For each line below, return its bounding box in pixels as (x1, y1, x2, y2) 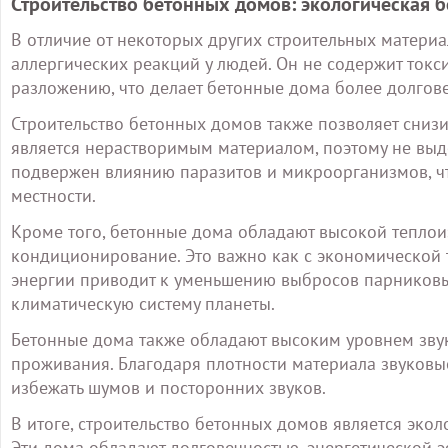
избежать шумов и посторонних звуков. (11, 376, 326, 399)
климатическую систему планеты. (11, 292, 275, 315)
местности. (11, 184, 96, 207)
